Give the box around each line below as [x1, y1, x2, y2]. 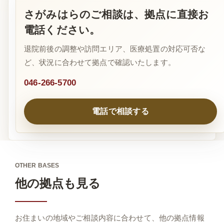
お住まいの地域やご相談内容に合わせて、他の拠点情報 [15, 213, 204, 222]
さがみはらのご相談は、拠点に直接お [24, 8, 209, 20]
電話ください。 [24, 24, 100, 36]
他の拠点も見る [15, 176, 100, 190]
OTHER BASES [15, 162, 59, 169]
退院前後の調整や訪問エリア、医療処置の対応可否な [24, 45, 206, 53]
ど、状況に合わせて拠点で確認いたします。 [24, 58, 175, 67]
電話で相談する [91, 107, 149, 116]
